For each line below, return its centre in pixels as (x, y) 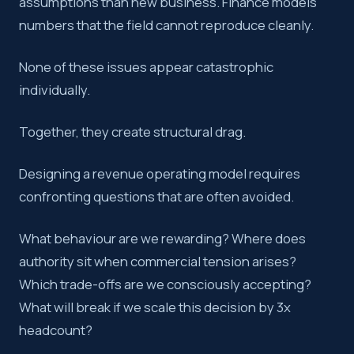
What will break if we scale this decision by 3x (155, 307)
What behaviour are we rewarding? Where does (162, 239)
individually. (55, 90)
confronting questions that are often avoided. (156, 197)
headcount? (56, 330)
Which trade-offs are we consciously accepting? (165, 284)
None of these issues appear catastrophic (146, 67)
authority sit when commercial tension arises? (158, 262)
